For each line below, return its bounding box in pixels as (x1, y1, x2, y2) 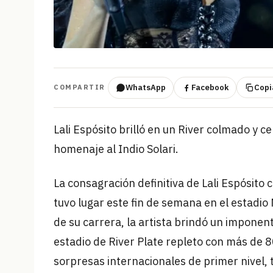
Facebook (191, 82, 229, 93)
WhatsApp (125, 82, 166, 93)
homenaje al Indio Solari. (54, 141, 179, 156)
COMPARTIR (54, 83, 105, 91)
